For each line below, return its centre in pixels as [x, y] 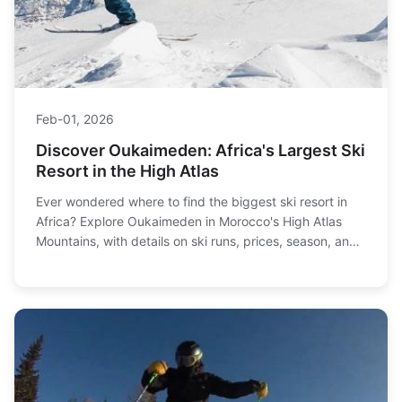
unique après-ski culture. [109, 261]
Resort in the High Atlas [127, 171]
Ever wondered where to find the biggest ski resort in [192, 202]
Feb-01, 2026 [75, 119]
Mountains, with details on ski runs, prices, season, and [197, 241]
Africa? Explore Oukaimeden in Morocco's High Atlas [189, 222]
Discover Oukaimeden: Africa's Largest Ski [201, 151]
